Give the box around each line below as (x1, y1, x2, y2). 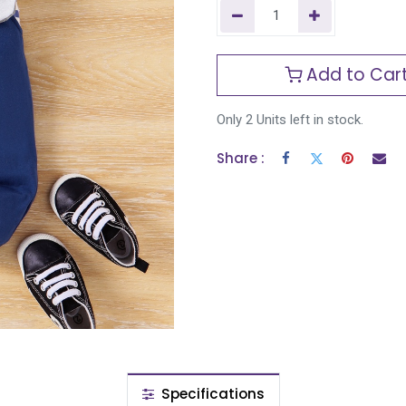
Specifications (157, 384, 265, 404)
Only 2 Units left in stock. (217, 111, 363, 129)
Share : (217, 149, 265, 169)
